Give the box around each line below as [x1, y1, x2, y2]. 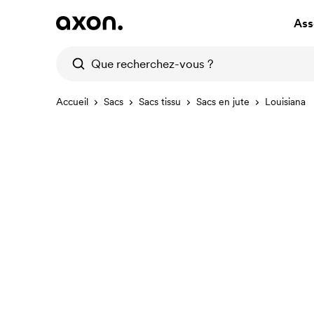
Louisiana [265, 95, 306, 108]
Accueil [56, 95, 88, 108]
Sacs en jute [196, 95, 250, 108]
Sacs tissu [139, 95, 181, 108]
